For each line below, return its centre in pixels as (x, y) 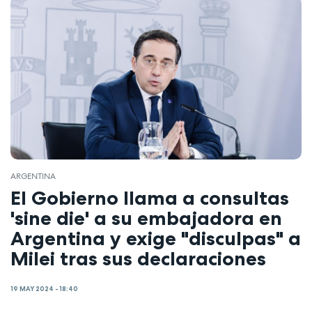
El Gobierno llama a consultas (150, 197)
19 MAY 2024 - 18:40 (44, 289)
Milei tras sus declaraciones (138, 258)
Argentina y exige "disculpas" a (156, 238)
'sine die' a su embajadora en (146, 218)
